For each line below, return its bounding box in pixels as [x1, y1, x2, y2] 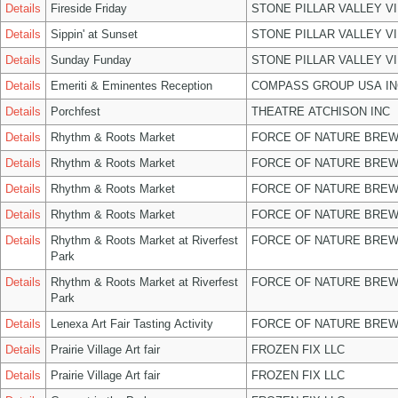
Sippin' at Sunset [51, 28, 138, 41]
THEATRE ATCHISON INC [251, 105, 390, 118]
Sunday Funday [51, 53, 131, 67]
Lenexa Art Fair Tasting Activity [51, 317, 213, 330]
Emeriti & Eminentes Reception [51, 79, 212, 92]
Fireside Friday [51, 2, 127, 15]
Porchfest [51, 105, 100, 118]
